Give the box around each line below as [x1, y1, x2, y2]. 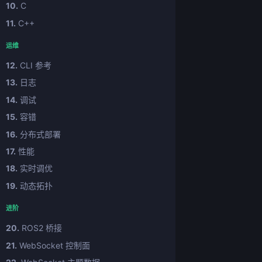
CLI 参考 [18, 60, 51, 71]
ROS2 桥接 [19, 223, 62, 233]
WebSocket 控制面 [17, 240, 90, 250]
